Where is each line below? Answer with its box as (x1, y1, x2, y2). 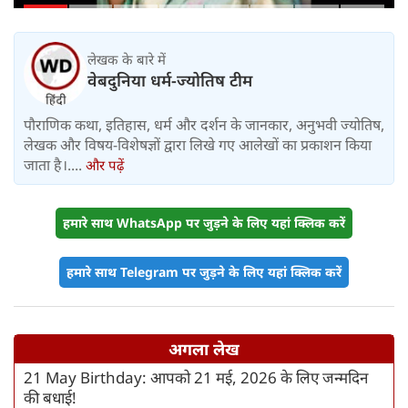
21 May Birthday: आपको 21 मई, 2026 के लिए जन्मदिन (24, 367, 368, 389)
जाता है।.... (24, 155, 86, 176)
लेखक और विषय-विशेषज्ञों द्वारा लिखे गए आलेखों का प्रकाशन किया (24, 135, 372, 156)
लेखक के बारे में (87, 49, 166, 68)
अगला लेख (168, 338, 240, 361)
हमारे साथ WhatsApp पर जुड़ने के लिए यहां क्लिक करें (63, 214, 345, 232)
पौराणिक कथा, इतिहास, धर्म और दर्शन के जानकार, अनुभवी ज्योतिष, (24, 115, 384, 136)
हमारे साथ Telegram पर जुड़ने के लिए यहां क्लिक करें (66, 263, 342, 281)
